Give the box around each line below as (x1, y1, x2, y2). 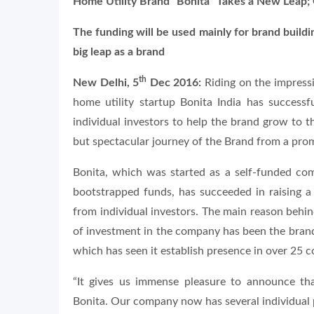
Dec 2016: (146, 77, 202, 88)
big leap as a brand (73, 46, 165, 57)
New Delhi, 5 (73, 77, 139, 88)
